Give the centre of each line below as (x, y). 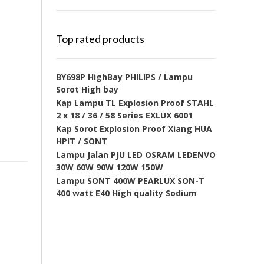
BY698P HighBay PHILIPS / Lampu (124, 77)
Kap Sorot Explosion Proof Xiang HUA (134, 129)
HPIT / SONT (81, 141)
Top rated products (100, 39)
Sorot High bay (87, 89)
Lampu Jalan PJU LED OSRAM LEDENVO (136, 155)
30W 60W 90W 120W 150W (109, 167)
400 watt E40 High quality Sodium (126, 193)
